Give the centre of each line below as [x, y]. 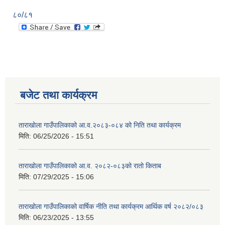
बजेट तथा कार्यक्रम [59, 95]
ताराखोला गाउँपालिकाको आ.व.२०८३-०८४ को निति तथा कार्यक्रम [100, 125]
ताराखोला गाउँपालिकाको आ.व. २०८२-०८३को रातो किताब [90, 166]
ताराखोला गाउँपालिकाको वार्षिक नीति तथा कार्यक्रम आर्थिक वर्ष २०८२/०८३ [111, 207]
